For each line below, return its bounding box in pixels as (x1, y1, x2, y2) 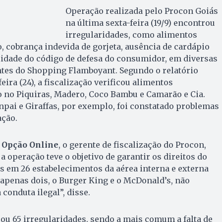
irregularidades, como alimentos (65, 30, 197, 40)
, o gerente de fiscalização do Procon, (58, 140, 206, 150)
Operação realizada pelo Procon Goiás (65, 6, 218, 16)
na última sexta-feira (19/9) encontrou (65, 18, 215, 28)
